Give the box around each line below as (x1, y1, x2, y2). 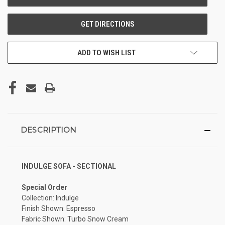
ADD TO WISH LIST (77, 48, 136, 57)
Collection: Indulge (22, 193, 79, 202)
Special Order (22, 183, 67, 191)
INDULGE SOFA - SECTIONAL (22, 162, 116, 170)
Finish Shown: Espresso (22, 204, 95, 212)
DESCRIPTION (20, 125, 77, 135)
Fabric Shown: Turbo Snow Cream (22, 214, 129, 223)
